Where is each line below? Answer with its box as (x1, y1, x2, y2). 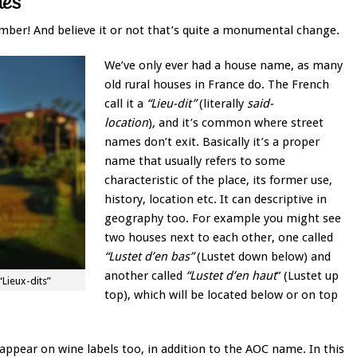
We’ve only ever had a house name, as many (104, 58, 343, 73)
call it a (104, 96, 147, 112)
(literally (196, 96, 247, 112)
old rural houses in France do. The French (104, 77, 329, 92)
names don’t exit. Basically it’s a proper (104, 135, 320, 150)
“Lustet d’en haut (186, 269, 277, 284)
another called (104, 269, 186, 284)
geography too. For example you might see (104, 211, 341, 226)
